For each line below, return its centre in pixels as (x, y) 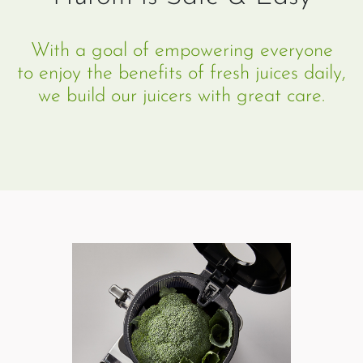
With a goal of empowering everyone (181, 51)
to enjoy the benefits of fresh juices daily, (181, 74)
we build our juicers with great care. (181, 97)
